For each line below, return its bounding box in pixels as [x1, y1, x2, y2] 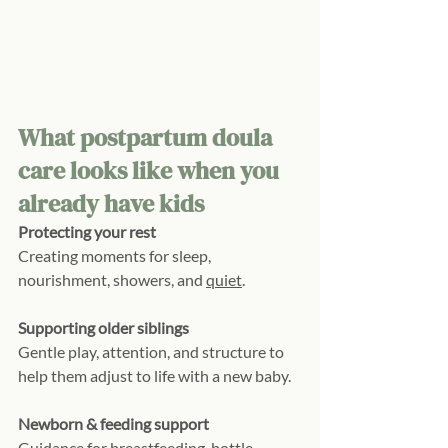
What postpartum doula [18, 120, 277, 154]
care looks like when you [18, 153, 284, 187]
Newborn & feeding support [18, 413, 209, 433]
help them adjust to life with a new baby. [18, 365, 291, 385]
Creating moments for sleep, [18, 245, 214, 265]
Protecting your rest [18, 221, 156, 241]
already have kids [18, 186, 204, 220]
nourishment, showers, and [18, 269, 206, 289]
